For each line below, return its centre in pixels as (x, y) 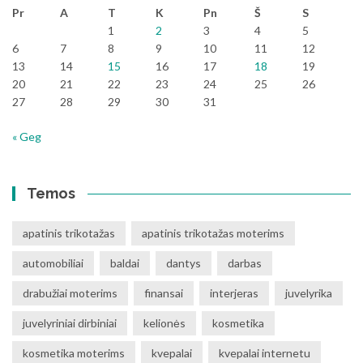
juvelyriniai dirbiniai (70, 323)
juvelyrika (309, 293)
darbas (245, 263)
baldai (125, 263)
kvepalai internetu (265, 353)
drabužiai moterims (70, 293)
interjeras (234, 293)
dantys (184, 263)
